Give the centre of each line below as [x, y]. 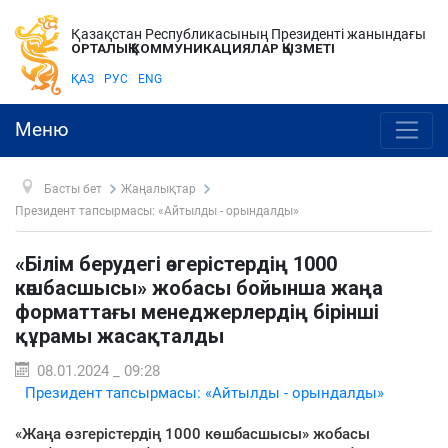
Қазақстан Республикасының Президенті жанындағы [248, 34]
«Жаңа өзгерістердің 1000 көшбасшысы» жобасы [192, 433]
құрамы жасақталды [119, 335]
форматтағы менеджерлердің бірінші [197, 311]
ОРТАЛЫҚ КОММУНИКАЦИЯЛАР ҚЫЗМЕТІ [203, 48]
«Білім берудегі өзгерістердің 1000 [176, 263]
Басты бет [72, 188]
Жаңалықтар [158, 188]
